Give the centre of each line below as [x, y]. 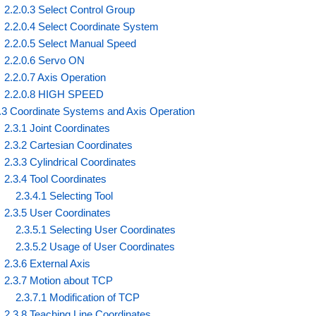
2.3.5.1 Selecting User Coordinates [96, 229]
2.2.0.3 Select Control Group [70, 9]
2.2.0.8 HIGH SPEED [54, 94]
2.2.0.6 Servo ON [45, 60]
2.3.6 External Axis [48, 263]
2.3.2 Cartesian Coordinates [69, 145]
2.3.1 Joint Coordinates [57, 128]
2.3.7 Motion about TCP [59, 280]
